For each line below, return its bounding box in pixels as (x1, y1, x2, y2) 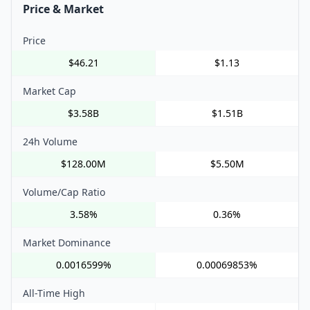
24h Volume (23, 135, 77, 148)
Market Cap (23, 84, 76, 98)
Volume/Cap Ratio (23, 185, 105, 199)
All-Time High (23, 286, 85, 300)
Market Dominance (23, 236, 111, 249)
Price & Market (23, 1, 104, 17)
